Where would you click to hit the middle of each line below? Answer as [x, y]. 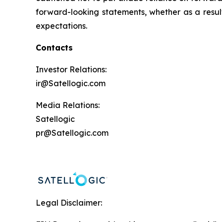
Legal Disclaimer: [69, 203]
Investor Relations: [71, 69]
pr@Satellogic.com [72, 133]
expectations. [61, 26]
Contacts [54, 48]
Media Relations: [68, 105]
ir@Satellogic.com [71, 83]
